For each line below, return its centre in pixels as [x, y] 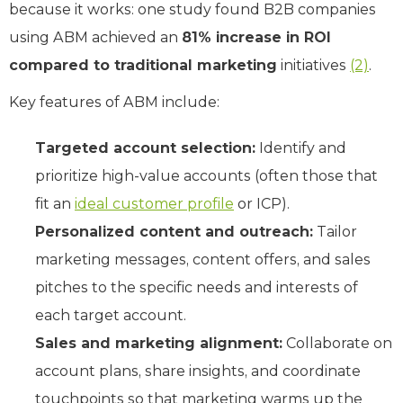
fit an [55, 203]
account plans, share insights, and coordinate [198, 371]
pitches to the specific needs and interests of [197, 287]
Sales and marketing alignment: [159, 343]
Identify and [301, 148]
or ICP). [262, 203]
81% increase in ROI [256, 37]
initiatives [313, 65]
